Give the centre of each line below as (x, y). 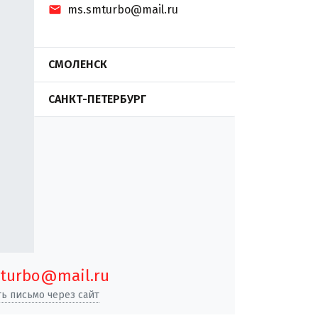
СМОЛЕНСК (77, 64)
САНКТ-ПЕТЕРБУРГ (97, 99)
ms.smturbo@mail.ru (123, 10)
